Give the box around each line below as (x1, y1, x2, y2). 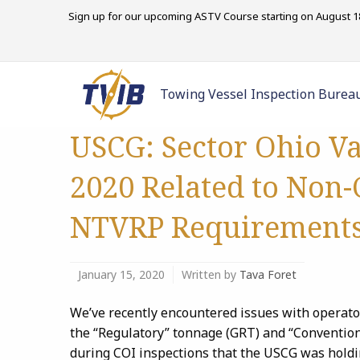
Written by (182, 267, 239, 282)
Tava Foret (239, 267, 297, 282)
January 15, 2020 (78, 267, 165, 282)
